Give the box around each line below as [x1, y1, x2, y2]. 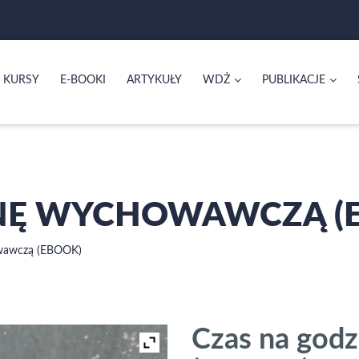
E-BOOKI [60, 75, 106, 86]
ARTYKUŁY [127, 75, 182, 86]
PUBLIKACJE [262, 75, 325, 86]
